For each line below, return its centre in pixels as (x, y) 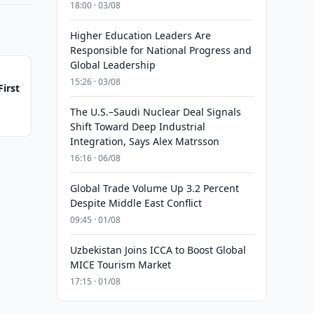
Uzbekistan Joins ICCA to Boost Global (158, 250)
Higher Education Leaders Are (140, 35)
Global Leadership (112, 65)
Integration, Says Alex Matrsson (144, 141)
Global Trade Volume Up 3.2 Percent (154, 188)
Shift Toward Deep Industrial (137, 127)
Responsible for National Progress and (161, 50)
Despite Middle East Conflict (136, 203)
